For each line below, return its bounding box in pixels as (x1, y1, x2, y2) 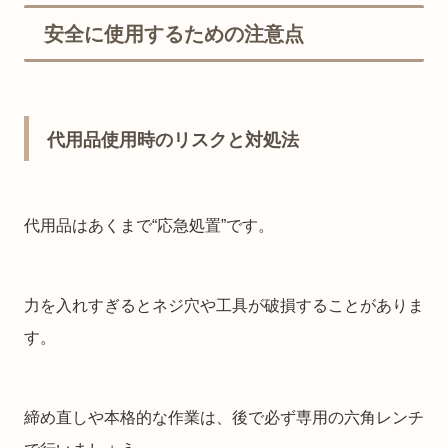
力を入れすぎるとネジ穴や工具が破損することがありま (24, 296, 424, 314)
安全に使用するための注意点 (44, 22, 304, 45)
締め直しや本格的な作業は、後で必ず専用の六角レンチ (24, 408, 424, 426)
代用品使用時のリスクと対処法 (47, 129, 299, 150)
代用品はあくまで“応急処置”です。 (24, 216, 274, 234)
